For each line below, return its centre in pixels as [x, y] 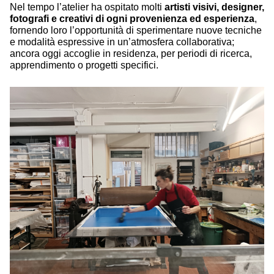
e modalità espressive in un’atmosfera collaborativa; [122, 42]
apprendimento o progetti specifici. [84, 65]
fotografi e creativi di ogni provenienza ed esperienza [132, 18]
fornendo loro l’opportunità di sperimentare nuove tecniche [136, 30]
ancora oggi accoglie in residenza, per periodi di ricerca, [131, 53]
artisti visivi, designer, [214, 7]
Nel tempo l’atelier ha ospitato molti [87, 7]
